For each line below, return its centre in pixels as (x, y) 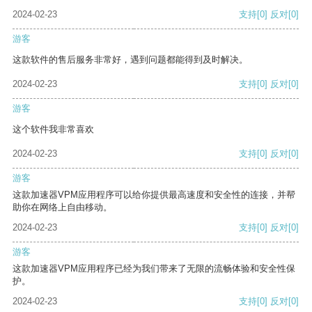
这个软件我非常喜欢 (53, 130)
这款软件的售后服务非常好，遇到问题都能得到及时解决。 (130, 60)
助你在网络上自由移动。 (62, 208)
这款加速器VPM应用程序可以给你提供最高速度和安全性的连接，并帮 (154, 195)
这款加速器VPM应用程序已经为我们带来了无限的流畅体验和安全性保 (154, 269)
